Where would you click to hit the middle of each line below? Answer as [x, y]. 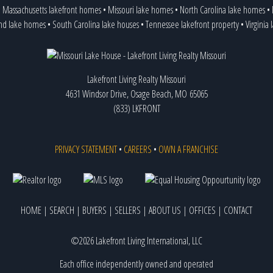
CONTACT [238, 211]
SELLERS [128, 211]
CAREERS [138, 150]
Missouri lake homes [140, 10]
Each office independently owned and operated [136, 264]
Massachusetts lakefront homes [51, 10]
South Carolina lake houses [96, 25]
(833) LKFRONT [136, 109]
